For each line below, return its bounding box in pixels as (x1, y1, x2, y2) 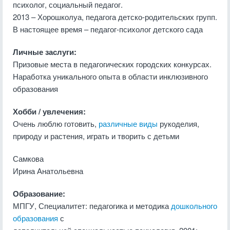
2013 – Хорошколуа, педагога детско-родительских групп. (13, 11, 217, 22)
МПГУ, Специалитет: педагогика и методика (13, 200, 171, 211)
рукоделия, (158, 118, 199, 129)
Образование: (13, 188, 65, 199)
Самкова (13, 153, 44, 164)
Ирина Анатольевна (13, 165, 83, 176)
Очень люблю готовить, (13, 118, 99, 129)
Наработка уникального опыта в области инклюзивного (13, 71, 208, 82)
